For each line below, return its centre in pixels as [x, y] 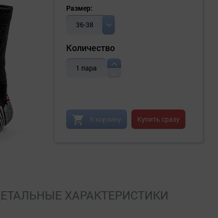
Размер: [79, 8]
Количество [91, 48]
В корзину [105, 119]
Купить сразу [158, 119]
